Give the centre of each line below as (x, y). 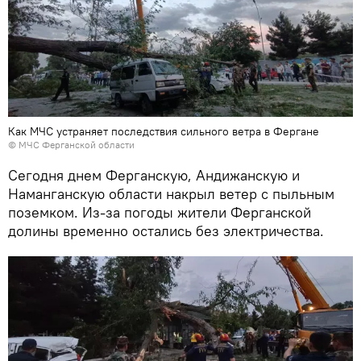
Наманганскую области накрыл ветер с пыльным (171, 194)
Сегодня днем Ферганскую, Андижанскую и (154, 176)
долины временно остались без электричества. (166, 231)
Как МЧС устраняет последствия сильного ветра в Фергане (164, 132)
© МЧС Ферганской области (71, 145)
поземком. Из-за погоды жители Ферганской (160, 213)
